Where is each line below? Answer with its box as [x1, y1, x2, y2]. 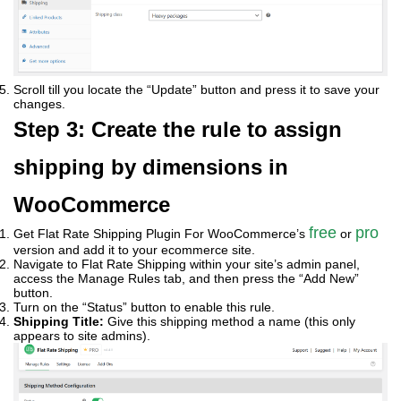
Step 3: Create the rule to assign [13, 116, 342, 141]
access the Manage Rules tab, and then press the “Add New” [13, 270, 359, 286]
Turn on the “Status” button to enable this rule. [13, 299, 275, 314]
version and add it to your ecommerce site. [13, 242, 255, 257]
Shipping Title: [13, 313, 104, 328]
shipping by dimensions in [13, 154, 288, 179]
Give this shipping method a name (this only [104, 313, 355, 328]
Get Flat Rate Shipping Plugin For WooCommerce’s [13, 226, 309, 241]
